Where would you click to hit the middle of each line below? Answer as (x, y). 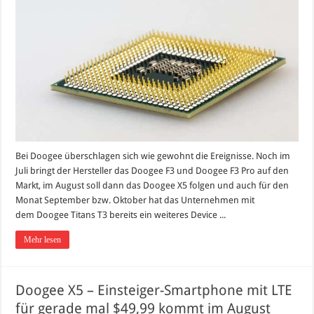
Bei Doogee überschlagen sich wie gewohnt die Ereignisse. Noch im (153, 156)
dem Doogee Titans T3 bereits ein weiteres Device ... (121, 215)
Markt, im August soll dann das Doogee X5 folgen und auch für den (152, 186)
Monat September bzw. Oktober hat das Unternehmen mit (135, 200)
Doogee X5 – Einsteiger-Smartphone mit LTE (154, 291)
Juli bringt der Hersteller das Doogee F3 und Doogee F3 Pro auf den (152, 171)
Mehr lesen (43, 240)
